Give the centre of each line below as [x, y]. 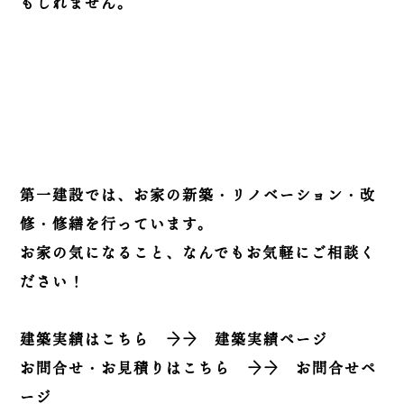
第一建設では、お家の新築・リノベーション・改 [198, 195]
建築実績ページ [272, 340]
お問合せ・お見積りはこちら [126, 368]
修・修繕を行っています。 [117, 224]
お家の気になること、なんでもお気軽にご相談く [198, 253]
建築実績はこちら [85, 340]
